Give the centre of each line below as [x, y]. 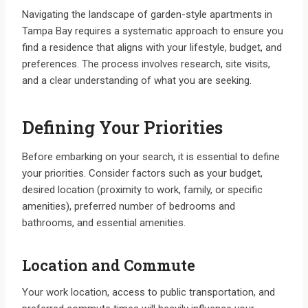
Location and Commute [109, 265]
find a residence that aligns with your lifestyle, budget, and [152, 48]
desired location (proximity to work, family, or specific [142, 190]
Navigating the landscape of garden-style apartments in [147, 15]
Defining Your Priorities [122, 127]
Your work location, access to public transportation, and [148, 293]
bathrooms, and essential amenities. [104, 223]
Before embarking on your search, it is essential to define [151, 157]
